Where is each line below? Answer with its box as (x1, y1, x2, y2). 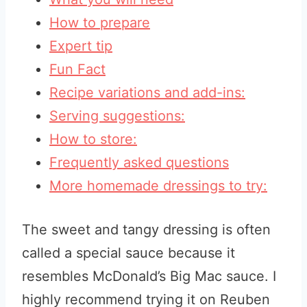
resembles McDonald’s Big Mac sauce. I (22, 268, 276, 284)
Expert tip (49, 38, 112, 54)
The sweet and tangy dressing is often (22, 221, 271, 238)
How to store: (49, 131, 137, 147)
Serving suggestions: (49, 108, 185, 124)
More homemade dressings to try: (49, 177, 267, 194)
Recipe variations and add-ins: (49, 84, 245, 101)
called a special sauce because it (22, 245, 235, 261)
